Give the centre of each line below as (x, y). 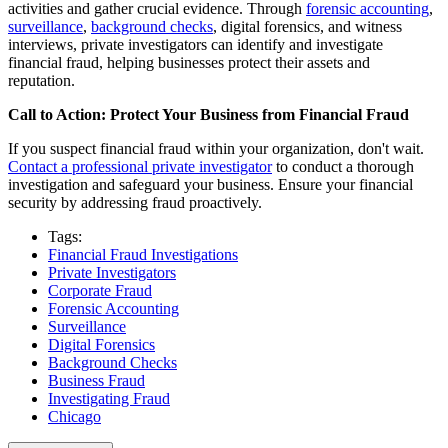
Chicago (74, 417)
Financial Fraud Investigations (143, 255)
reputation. (41, 81)
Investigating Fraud (109, 399)
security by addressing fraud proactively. (135, 203)
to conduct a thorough (343, 167)
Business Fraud (96, 381)
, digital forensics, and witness (307, 27)
